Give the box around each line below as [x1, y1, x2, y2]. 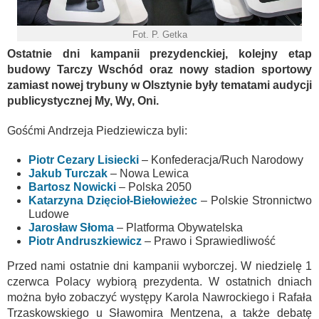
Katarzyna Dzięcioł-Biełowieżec [28, 194, 197, 206]
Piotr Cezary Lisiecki [28, 153, 139, 166]
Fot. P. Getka [132, 28, 187, 40]
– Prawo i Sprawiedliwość [142, 234, 276, 247]
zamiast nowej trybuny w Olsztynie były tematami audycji [7, 78, 312, 91]
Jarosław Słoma [28, 221, 114, 234]
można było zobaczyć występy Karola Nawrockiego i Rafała [7, 291, 312, 303]
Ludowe [28, 207, 69, 220]
